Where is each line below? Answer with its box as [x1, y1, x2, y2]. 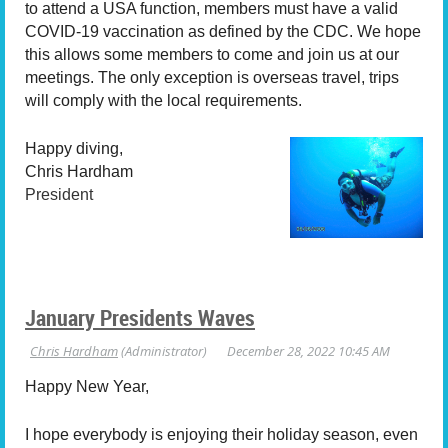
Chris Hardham [25, 163, 133, 181]
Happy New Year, [25, 377, 149, 395]
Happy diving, [25, 140, 123, 158]
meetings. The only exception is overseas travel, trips [25, 68, 399, 86]
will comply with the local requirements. [25, 91, 302, 109]
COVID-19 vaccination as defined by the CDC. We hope [25, 22, 421, 40]
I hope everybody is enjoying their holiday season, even [25, 426, 418, 444]
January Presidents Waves [25, 302, 255, 332]
